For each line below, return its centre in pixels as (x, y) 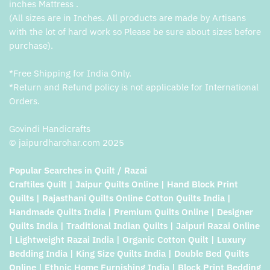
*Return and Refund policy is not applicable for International (134, 87)
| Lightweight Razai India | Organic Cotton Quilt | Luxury (127, 239)
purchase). (31, 45)
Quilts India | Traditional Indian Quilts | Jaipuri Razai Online (134, 225)
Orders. (24, 101)
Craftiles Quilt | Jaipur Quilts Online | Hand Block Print (124, 184)
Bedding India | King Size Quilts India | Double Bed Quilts (129, 253)
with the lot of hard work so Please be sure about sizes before (135, 31)
